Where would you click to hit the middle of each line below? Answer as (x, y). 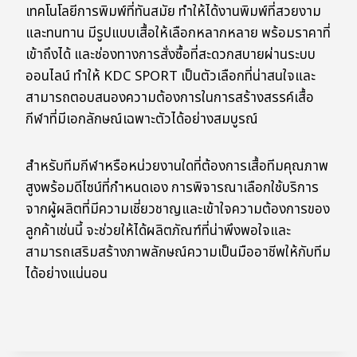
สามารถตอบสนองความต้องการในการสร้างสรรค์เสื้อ (170, 98)
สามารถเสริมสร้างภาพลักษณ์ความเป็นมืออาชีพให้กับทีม (178, 253)
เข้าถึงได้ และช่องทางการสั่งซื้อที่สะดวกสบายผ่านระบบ (171, 55)
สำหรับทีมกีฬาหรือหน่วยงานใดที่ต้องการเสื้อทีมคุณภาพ (177, 167)
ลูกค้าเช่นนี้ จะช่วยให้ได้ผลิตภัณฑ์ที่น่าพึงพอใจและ (158, 231)
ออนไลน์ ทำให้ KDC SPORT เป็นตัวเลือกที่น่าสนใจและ (171, 77)
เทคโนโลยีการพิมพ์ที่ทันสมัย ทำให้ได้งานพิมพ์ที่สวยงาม (173, 12)
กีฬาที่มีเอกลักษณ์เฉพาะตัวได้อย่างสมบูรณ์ (142, 120)
